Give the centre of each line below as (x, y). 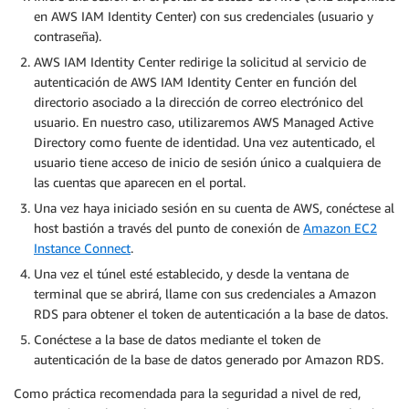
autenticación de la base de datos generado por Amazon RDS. (209, 359)
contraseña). (68, 36)
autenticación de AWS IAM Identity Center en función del (195, 81)
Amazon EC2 (340, 227)
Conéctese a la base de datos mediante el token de (177, 339)
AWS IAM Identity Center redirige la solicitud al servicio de (200, 61)
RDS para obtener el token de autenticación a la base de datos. (211, 313)
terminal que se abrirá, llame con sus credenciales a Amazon (205, 293)
